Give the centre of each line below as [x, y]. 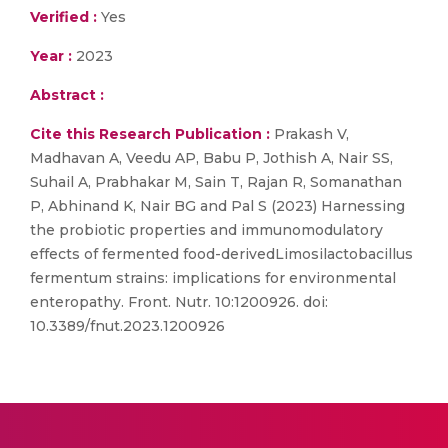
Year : [51, 56]
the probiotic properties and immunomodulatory [206, 230]
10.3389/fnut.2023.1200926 [127, 326]
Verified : [63, 17]
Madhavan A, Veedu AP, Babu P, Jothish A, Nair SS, [211, 158]
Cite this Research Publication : [150, 134]
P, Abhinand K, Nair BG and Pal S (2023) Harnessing [217, 206]
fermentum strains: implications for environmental [213, 278]
